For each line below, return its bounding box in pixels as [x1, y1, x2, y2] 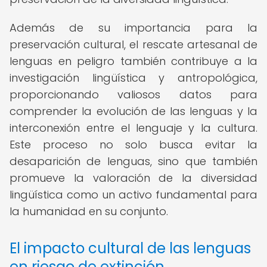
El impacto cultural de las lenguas [10, 238, 251, 258]
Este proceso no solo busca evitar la [10, 137, 257, 152]
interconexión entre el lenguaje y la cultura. [10, 120, 257, 135]
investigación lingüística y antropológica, [10, 70, 257, 85]
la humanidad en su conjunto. [10, 204, 168, 219]
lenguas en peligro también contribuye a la [10, 54, 257, 69]
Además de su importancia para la [10, 20, 257, 35]
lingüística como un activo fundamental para [10, 187, 257, 202]
